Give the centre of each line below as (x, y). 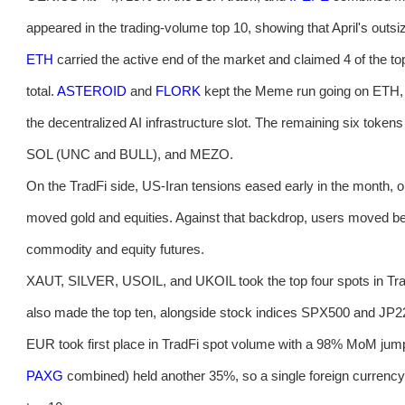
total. (42, 91)
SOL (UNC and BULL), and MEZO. (130, 155)
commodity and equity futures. (115, 250)
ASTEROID (92, 91)
